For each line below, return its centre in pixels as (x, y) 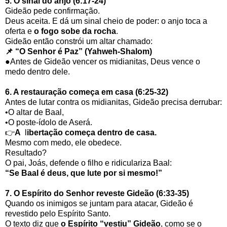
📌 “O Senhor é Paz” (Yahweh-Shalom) (79, 52)
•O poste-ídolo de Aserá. (49, 123)
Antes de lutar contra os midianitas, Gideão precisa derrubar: (113, 102)
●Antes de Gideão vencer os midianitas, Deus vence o (103, 62)
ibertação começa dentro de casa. (92, 133)
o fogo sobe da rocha (75, 31)
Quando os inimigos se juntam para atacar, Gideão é (99, 204)
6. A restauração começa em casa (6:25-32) (87, 92)
